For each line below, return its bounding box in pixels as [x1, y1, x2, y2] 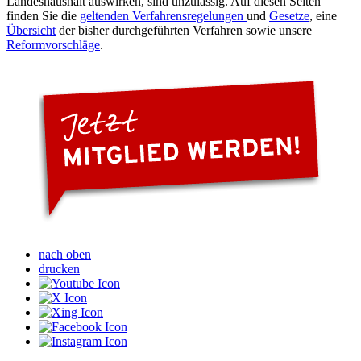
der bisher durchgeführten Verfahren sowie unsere [56, 23, 312, 37]
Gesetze [269, 8, 309, 23]
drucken [39, 261, 80, 276]
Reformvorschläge [6, 37, 100, 52]
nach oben [39, 247, 91, 261]
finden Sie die [6, 8, 80, 23]
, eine [309, 8, 337, 23]
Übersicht [6, 23, 56, 37]
